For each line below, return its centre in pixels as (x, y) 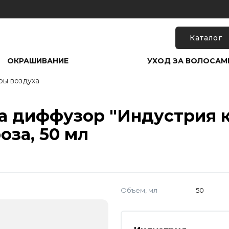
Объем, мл (139, 190)
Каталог (206, 38)
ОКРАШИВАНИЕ (38, 61)
